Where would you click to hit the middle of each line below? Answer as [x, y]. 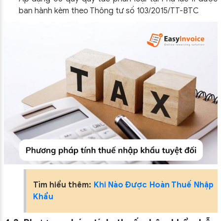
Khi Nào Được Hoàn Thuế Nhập [153, 185]
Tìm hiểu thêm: [63, 185]
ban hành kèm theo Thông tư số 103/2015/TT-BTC [109, 11]
